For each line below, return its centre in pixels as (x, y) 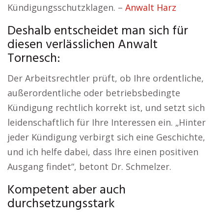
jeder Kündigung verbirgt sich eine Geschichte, (106, 137)
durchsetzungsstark (61, 204)
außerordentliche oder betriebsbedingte (94, 93)
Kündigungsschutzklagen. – (66, 7)
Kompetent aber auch (67, 190)
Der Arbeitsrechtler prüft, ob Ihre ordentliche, (106, 78)
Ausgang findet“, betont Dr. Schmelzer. (89, 166)
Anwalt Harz (151, 7)
